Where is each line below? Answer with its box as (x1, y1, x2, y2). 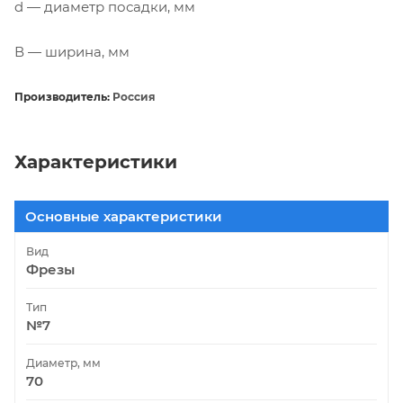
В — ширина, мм (14, 42, 130, 60)
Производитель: (14, 89, 110, 103)
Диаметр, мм (26, 355, 101, 370)
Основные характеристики (25, 207, 222, 225)
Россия (110, 89, 156, 103)
